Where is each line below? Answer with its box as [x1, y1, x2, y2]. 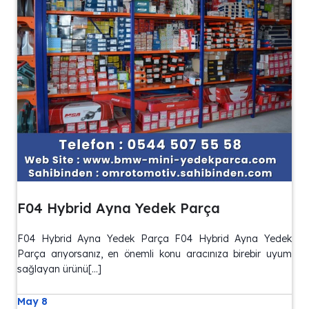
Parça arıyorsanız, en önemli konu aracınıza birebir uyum [17, 247, 292, 260]
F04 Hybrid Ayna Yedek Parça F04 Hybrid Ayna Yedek [17, 232, 292, 245]
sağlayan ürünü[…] [17, 262, 101, 275]
